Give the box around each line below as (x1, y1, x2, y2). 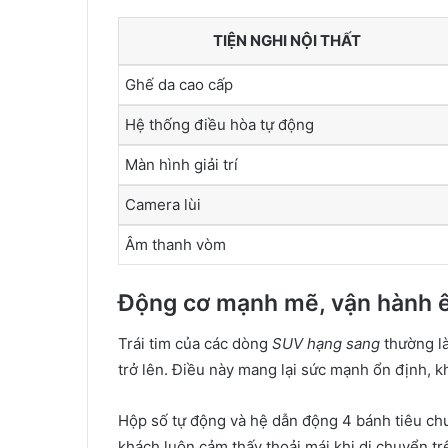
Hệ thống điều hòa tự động (125, 114, 314, 134)
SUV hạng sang (272, 333, 380, 353)
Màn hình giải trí (125, 154, 238, 174)
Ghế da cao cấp (125, 74, 233, 94)
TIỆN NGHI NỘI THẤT (212, 30, 361, 50)
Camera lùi (125, 194, 201, 214)
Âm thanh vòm (125, 234, 226, 254)
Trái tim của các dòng (118, 333, 272, 353)
